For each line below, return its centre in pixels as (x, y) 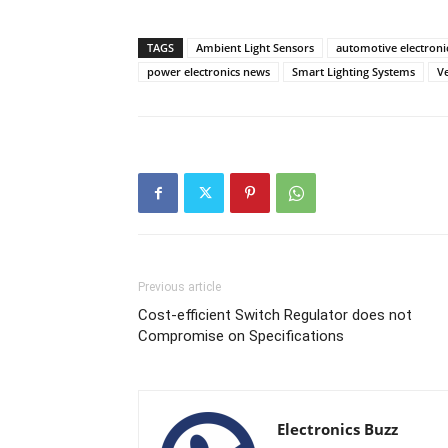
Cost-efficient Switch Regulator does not (275, 315)
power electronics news (208, 71)
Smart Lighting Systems (353, 71)
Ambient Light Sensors (255, 47)
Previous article (179, 287)
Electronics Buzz (337, 429)
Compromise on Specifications (241, 336)
